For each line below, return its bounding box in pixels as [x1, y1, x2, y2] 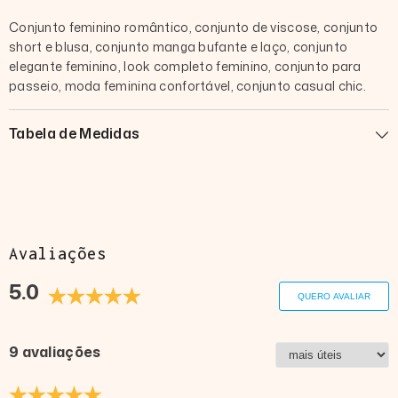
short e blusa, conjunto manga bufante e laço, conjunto [9, 37, 348, 55]
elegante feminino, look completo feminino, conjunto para [9, 57, 362, 75]
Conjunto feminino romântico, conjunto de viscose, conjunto [9, 18, 378, 36]
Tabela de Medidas [9, 123, 140, 143]
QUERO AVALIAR [298, 291, 370, 302]
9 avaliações [9, 342, 101, 362]
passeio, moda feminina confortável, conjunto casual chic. [9, 76, 366, 94]
